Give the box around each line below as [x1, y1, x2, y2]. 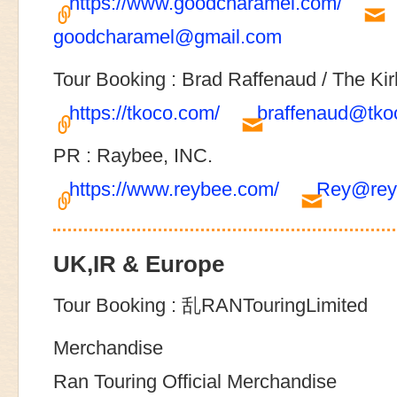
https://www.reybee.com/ [69, 178, 279, 200]
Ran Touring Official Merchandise [53, 370, 337, 393]
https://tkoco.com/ [69, 102, 220, 124]
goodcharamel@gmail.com [53, 26, 282, 48]
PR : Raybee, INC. [53, 144, 213, 167]
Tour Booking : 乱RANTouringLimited [53, 294, 368, 316]
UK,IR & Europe [53, 251, 224, 276]
